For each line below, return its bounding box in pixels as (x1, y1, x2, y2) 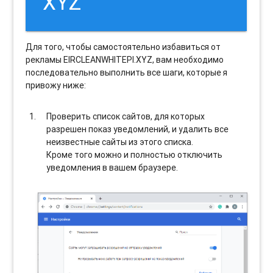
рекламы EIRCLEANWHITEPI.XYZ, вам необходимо (26, 54, 224, 66)
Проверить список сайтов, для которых (46, 111, 205, 122)
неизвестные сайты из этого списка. (46, 136, 194, 148)
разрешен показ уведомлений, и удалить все (46, 124, 229, 135)
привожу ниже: (26, 80, 87, 91)
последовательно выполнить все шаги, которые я (26, 67, 228, 79)
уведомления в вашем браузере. (46, 162, 179, 174)
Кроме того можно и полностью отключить (46, 149, 223, 161)
